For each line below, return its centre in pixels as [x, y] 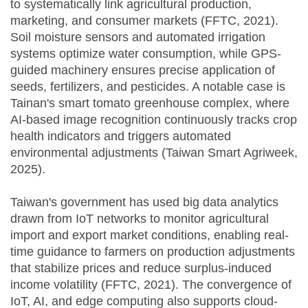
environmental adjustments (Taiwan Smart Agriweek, [154, 152]
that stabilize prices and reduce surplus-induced [141, 268]
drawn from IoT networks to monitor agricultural [140, 218]
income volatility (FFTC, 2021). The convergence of [151, 284]
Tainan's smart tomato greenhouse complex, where [150, 103]
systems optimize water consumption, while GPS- [146, 53]
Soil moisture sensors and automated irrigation [138, 37]
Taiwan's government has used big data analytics [144, 202]
